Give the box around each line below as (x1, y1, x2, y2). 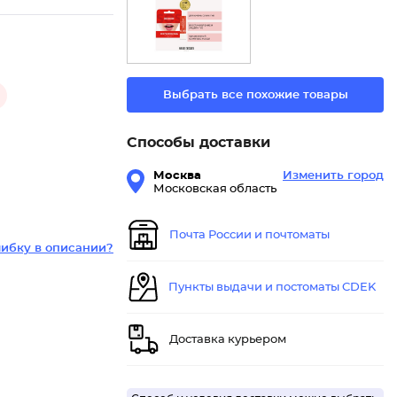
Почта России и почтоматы (169, 229, 330, 241)
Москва (153, 170, 201, 183)
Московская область (153, 183, 276, 196)
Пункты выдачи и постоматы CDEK (168, 281, 376, 293)
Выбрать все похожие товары (162, 89, 348, 101)
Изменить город (283, 170, 384, 183)
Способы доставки (127, 136, 270, 151)
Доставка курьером (169, 333, 286, 346)
